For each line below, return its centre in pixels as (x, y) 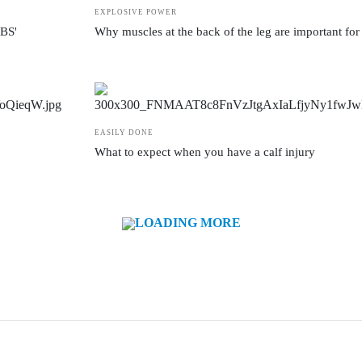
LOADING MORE (187, 223)
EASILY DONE (124, 133)
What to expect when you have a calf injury (205, 152)
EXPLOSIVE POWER (136, 12)
